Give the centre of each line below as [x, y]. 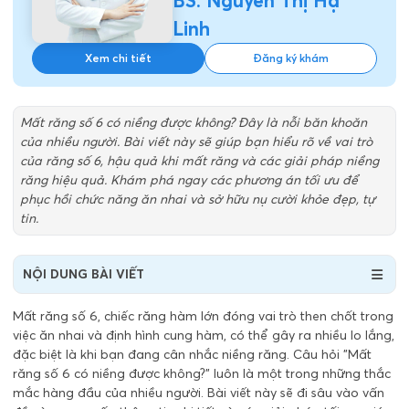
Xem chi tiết [118, 58]
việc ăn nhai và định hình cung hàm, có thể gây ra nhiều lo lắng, [204, 335]
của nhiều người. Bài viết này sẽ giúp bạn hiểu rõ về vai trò [196, 142]
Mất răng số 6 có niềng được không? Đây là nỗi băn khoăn [194, 122]
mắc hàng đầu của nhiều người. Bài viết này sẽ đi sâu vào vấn [199, 393]
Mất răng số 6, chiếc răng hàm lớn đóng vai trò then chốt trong [203, 316]
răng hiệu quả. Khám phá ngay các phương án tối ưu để [189, 180]
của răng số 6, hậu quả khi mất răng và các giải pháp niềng [199, 161]
